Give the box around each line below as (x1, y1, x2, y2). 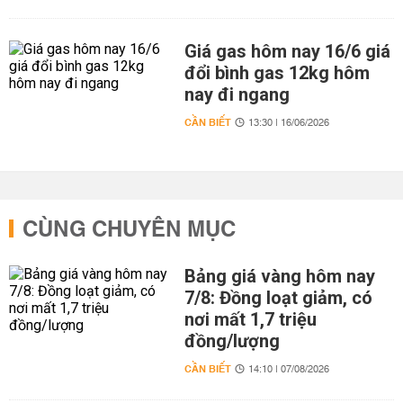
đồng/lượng (184, 330, 280, 352)
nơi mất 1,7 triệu (184, 309, 317, 330)
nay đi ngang (184, 84, 290, 105)
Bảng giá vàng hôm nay (184, 265, 375, 287)
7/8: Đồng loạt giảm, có (184, 287, 372, 309)
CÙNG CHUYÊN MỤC (22, 210, 236, 250)
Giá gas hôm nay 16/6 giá (184, 40, 390, 62)
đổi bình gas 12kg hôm (184, 62, 370, 84)
